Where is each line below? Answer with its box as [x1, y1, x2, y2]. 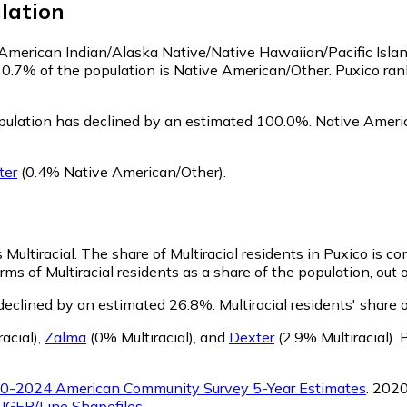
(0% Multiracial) [86, 327, 194, 346]
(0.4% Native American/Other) [17, 162, 223, 181]
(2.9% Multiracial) [274, 327, 393, 346]
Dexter [229, 327, 274, 346]
